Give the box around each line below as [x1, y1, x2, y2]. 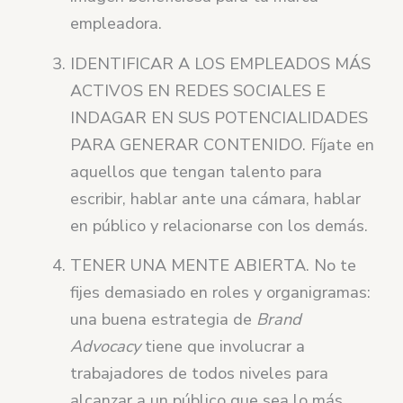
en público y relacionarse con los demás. [70, 214, 369, 237]
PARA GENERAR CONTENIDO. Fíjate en [70, 133, 375, 156]
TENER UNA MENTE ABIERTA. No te [70, 255, 357, 277]
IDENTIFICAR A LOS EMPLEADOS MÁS [70, 52, 372, 75]
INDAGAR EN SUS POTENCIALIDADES [70, 106, 369, 129]
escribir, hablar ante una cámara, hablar [70, 187, 362, 210]
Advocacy [70, 336, 141, 358]
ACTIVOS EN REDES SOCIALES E [70, 79, 327, 102]
